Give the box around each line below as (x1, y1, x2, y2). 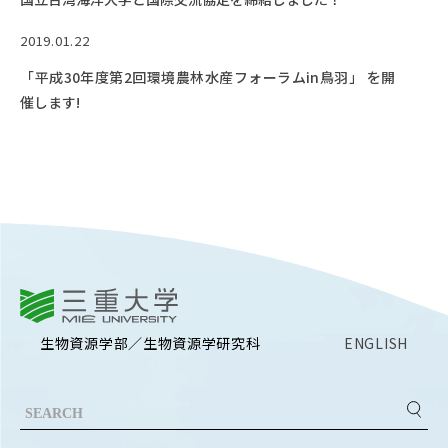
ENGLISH (344, 332, 408, 353)
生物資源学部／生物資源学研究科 (40, 332, 261, 353)
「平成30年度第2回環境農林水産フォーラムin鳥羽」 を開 (20, 66, 395, 87)
